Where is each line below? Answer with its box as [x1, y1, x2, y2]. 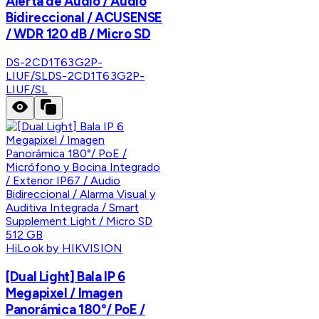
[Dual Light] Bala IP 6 [6, 268, 125, 285]
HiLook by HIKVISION [6, 241, 123, 255]
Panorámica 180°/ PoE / [6, 300, 145, 318]
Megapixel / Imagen [6, 284, 122, 301]
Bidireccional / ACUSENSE [6, 9, 163, 26]
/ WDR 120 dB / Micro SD [6, 26, 151, 43]
